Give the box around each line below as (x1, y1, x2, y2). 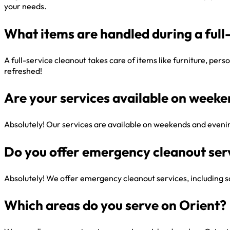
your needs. (4, 1, 47, 12)
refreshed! (4, 65, 42, 76)
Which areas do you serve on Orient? (4, 197, 226, 214)
